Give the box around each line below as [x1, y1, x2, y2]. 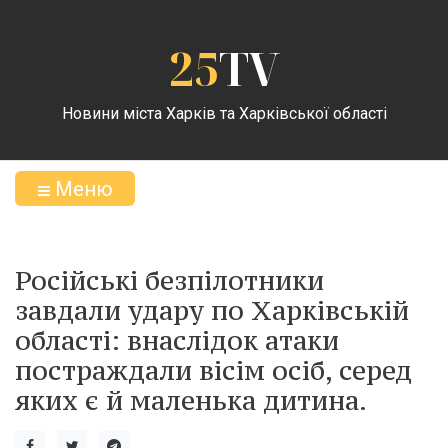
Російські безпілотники [15, 263, 324, 297]
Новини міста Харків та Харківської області [61, 103, 387, 123]
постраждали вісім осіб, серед [15, 353, 412, 387]
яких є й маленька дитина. [15, 383, 367, 417]
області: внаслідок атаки [15, 323, 339, 357]
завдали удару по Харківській [15, 293, 409, 327]
